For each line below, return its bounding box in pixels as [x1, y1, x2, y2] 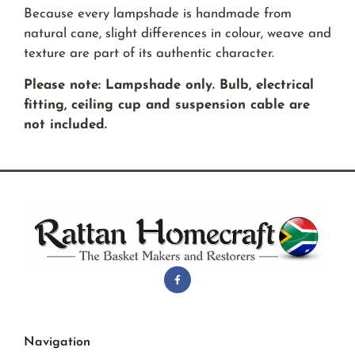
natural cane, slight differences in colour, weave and [24, 27, 331, 41]
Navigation [24, 335, 90, 349]
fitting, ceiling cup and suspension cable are [24, 97, 310, 112]
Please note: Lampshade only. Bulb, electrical [24, 78, 314, 92]
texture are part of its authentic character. [24, 47, 274, 61]
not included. [24, 117, 107, 132]
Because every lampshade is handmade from [24, 7, 292, 21]
